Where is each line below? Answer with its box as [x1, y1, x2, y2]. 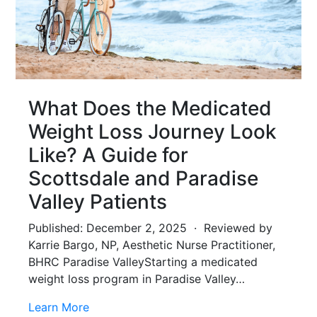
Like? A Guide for [28, 142, 188, 167]
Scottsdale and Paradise [28, 166, 258, 190]
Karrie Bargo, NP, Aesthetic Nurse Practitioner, [28, 237, 275, 252]
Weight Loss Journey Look [28, 119, 277, 144]
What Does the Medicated [28, 96, 272, 120]
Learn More [28, 299, 89, 314]
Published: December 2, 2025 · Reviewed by [28, 220, 272, 235]
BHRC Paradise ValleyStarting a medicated [28, 254, 258, 269]
